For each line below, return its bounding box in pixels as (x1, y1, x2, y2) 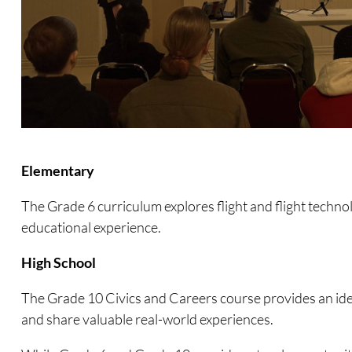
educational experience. (20, 218, 161, 236)
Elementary (20, 161, 94, 179)
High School (20, 253, 96, 271)
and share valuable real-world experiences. (20, 310, 273, 328)
